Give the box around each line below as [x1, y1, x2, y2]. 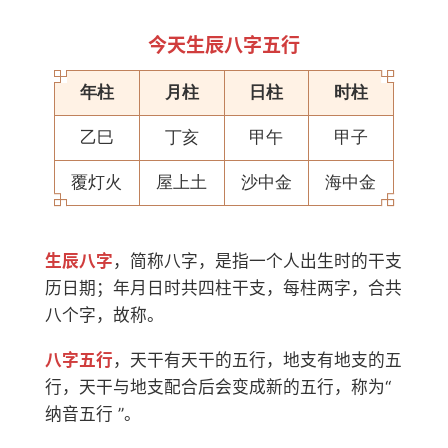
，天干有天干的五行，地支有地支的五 [112, 349, 402, 370]
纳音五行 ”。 [44, 403, 141, 424]
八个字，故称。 [44, 305, 164, 326]
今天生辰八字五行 [147, 33, 300, 58]
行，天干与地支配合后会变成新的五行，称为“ [44, 376, 391, 397]
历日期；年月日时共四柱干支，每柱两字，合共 [44, 278, 402, 299]
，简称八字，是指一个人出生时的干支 [112, 251, 402, 272]
